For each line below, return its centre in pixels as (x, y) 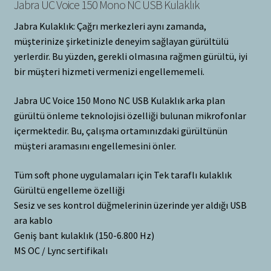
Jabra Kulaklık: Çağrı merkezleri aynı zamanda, (110, 26)
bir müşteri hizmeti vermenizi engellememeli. (109, 72)
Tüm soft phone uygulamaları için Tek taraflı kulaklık (122, 175)
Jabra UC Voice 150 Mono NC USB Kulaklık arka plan (119, 100)
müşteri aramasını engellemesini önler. (95, 145)
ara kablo (33, 220)
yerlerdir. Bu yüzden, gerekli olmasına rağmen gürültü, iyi (130, 57)
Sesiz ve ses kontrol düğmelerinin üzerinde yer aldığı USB (130, 205)
